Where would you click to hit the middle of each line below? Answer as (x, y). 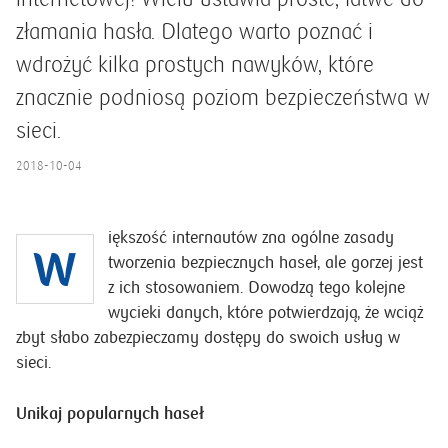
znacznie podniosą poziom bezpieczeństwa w (223, 98)
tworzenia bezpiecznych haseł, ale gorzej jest (265, 262)
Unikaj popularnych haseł (110, 413)
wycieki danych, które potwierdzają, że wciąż (265, 312)
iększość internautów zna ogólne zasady (251, 237)
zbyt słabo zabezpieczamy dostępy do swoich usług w (208, 337)
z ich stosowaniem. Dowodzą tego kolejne (256, 287)
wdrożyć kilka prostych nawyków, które (195, 65)
